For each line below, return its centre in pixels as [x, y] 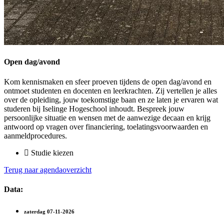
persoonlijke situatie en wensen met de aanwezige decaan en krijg [107, 117]
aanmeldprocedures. [35, 135]
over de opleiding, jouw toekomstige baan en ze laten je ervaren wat [111, 99]
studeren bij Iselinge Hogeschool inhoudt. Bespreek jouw [94, 108]
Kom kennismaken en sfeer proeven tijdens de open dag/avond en [108, 81]
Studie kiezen [51, 152]
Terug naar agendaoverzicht [48, 169]
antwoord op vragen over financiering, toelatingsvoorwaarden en [106, 126]
